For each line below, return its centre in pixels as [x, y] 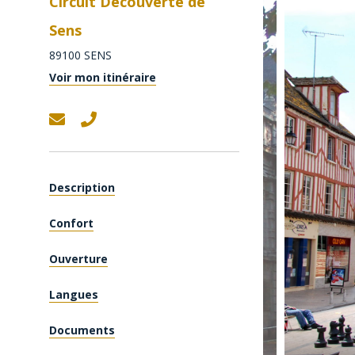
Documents [82, 330]
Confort [71, 223]
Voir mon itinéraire [103, 77]
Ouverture [78, 259]
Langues [74, 294]
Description [82, 187]
